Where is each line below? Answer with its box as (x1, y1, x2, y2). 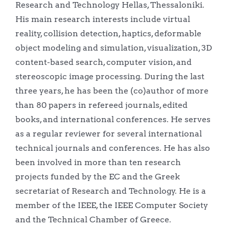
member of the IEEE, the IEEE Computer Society (15, 200, 208, 210)
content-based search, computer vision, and (15, 57, 192, 67)
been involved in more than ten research (15, 157, 181, 167)
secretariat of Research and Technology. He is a (15, 186, 206, 196)
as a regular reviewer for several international (15, 128, 202, 139)
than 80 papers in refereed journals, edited (15, 100, 188, 110)
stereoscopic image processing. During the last (15, 71, 204, 81)
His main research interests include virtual (15, 14, 190, 24)
